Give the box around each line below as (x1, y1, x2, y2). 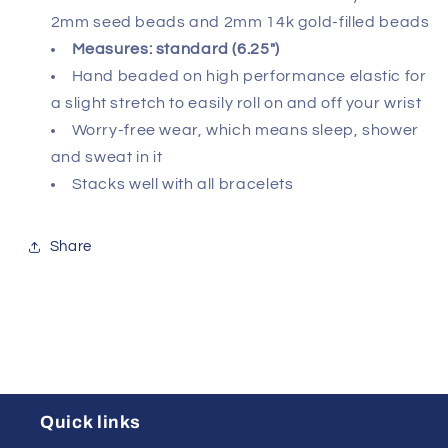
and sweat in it (50, 148, 163, 165)
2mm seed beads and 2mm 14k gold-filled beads (50, 13, 430, 30)
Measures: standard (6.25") (71, 40, 280, 57)
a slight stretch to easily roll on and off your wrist (50, 94, 422, 111)
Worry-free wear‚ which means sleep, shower (71, 121, 419, 138)
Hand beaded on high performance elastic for (71, 67, 427, 84)
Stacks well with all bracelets (71, 175, 294, 192)
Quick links (40, 412, 141, 432)
